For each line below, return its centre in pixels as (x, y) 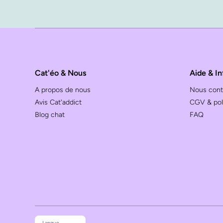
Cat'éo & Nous (60, 73)
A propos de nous (63, 90)
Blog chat (50, 115)
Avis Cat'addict (58, 102)
